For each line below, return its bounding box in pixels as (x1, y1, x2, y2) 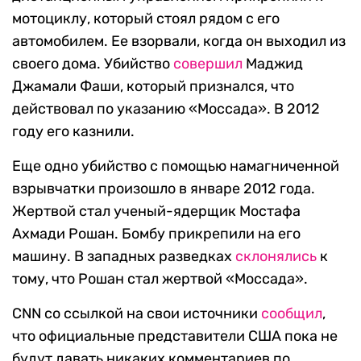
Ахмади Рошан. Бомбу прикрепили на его (12, 225, 301, 243)
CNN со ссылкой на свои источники (12, 305, 261, 323)
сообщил (261, 305, 322, 323)
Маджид (243, 55, 303, 73)
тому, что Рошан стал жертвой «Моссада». (12, 270, 308, 288)
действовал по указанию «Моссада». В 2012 (12, 100, 320, 118)
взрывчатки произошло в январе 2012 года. (12, 180, 315, 198)
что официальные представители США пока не (12, 327, 338, 346)
